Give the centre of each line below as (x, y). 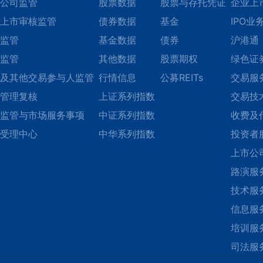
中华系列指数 (127, 134)
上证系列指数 (127, 96)
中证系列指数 (127, 115)
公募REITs (181, 77)
